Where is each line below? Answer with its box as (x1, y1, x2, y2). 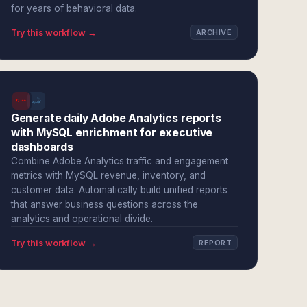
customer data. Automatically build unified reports (10, 184, 228, 195)
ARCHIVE (195, 27, 232, 37)
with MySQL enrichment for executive (10, 126, 213, 139)
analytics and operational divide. (10, 213, 153, 224)
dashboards (10, 140, 74, 153)
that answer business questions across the (10, 199, 198, 210)
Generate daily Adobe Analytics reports (10, 112, 221, 125)
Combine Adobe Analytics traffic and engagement (10, 156, 228, 167)
